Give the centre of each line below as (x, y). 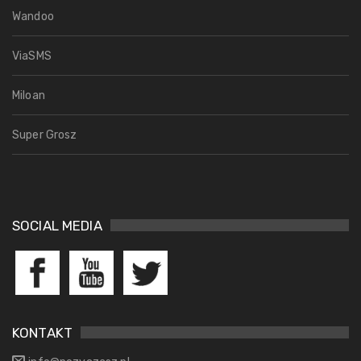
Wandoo (33, 17)
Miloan (29, 95)
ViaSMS (32, 56)
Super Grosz (45, 135)
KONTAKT (43, 333)
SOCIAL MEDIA (57, 226)
